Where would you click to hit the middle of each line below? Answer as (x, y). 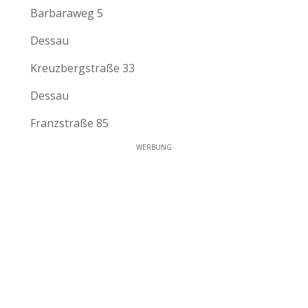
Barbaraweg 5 (67, 13)
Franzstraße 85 (69, 123)
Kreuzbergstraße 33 (82, 68)
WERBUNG (154, 147)
